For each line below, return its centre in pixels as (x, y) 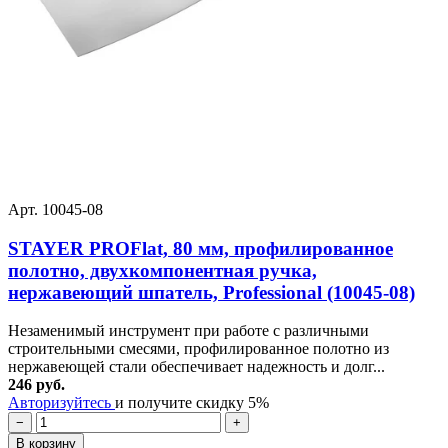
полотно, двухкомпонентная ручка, (162, 270)
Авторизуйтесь (61, 403)
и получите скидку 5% (192, 403)
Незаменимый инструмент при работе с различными (188, 331)
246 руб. (36, 385)
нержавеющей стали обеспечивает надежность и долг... (196, 367)
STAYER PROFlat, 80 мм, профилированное (200, 248)
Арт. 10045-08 (55, 209)
